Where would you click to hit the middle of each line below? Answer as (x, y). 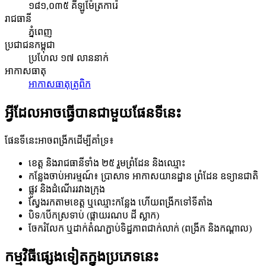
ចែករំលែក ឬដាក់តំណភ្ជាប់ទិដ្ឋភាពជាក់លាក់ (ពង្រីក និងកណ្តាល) (140, 228)
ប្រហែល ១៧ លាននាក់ (69, 58)
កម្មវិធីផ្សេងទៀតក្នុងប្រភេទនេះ (82, 257)
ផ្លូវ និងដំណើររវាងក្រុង (67, 189)
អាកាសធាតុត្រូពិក (60, 84)
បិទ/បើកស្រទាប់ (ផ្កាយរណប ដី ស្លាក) (94, 215)
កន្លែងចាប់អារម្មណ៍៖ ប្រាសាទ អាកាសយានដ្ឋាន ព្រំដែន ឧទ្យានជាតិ (143, 176)
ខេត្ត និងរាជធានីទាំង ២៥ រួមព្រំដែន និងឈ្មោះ (107, 163)
